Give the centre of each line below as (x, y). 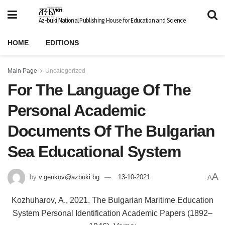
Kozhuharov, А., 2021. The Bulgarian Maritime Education (113, 200)
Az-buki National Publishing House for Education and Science (112, 21)
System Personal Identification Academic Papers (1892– (113, 213)
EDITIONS (62, 43)
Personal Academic (77, 110)
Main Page (22, 71)
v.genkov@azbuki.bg (69, 177)
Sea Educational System (94, 152)
